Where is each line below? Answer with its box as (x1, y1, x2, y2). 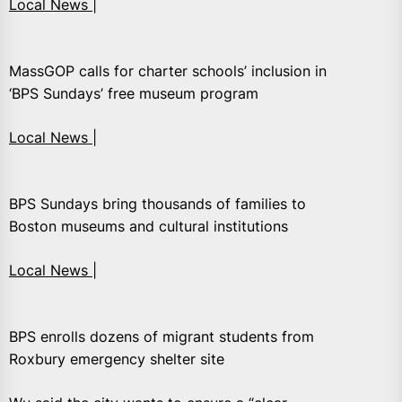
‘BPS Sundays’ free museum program (9, 84, 258, 103)
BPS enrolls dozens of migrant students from (9, 328, 314, 346)
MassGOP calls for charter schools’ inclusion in (9, 62, 327, 81)
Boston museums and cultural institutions (9, 217, 288, 236)
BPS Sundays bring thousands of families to (9, 195, 306, 214)
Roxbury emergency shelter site (9, 350, 224, 369)
